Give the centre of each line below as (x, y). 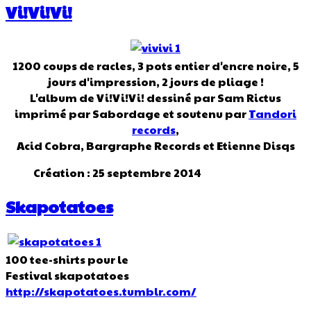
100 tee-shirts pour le (67, 260)
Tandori (272, 113)
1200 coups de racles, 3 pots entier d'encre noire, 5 (155, 65)
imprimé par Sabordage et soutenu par (132, 113)
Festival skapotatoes (67, 276)
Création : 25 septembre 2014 (117, 172)
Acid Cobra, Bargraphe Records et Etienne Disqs (155, 145)
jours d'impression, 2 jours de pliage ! (155, 81)
